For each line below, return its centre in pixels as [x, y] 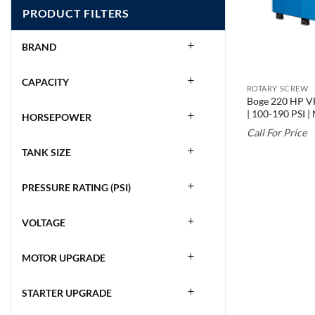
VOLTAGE [44, 223]
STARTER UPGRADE [67, 293]
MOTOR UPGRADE [64, 258]
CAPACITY [45, 82]
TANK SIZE [46, 153]
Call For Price [277, 132]
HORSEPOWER [57, 117]
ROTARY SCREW [277, 89]
